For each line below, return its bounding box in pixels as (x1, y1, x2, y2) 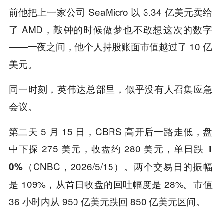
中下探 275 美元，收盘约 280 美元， (8, 142, 174, 155)
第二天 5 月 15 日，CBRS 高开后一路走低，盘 (8, 124, 213, 138)
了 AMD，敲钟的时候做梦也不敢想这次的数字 (8, 22, 213, 36)
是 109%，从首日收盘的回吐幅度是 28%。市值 (8, 177, 213, 191)
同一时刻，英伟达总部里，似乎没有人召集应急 (8, 82, 213, 96)
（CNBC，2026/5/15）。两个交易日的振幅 (22, 159, 213, 173)
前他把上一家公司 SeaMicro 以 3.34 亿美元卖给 (8, 5, 213, 19)
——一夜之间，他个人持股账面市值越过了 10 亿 (8, 39, 213, 53)
